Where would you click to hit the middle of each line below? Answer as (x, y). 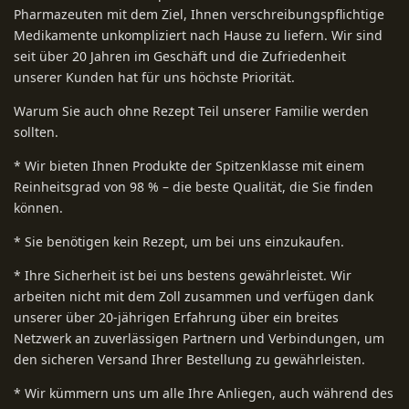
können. (38, 207)
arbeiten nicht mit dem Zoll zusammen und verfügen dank (194, 296)
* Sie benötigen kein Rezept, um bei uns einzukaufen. (179, 241)
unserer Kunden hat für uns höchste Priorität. (154, 77)
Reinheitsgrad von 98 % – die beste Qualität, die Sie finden (194, 186)
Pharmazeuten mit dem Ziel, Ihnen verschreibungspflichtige (199, 14)
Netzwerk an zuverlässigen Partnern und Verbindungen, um (199, 338)
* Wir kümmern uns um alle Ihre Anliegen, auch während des (204, 393)
